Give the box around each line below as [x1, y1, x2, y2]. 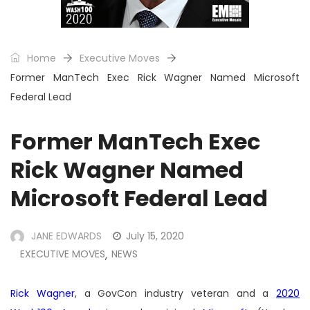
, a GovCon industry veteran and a [74, 286, 276, 301]
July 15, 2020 [126, 229, 184, 244]
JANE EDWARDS [31, 229, 102, 244]
